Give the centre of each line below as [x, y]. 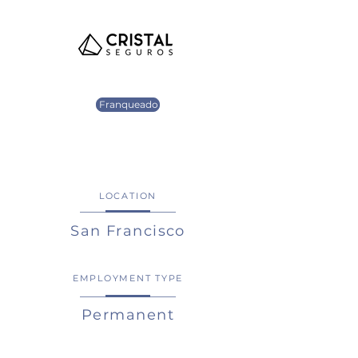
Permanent [128, 315]
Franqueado [128, 104]
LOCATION [128, 196]
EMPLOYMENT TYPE [128, 278]
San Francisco [128, 231]
